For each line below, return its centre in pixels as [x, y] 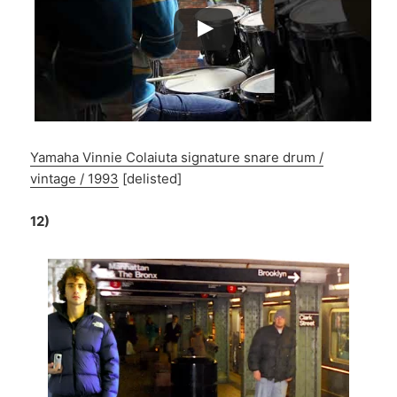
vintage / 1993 [75, 178]
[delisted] [151, 178]
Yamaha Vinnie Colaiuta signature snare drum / [177, 157]
